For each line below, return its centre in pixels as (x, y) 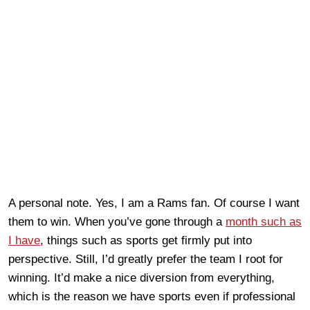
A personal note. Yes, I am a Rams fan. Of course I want (154, 203)
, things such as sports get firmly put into (146, 240)
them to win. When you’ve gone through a (117, 221)
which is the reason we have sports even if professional (152, 296)
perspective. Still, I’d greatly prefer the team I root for (146, 259)
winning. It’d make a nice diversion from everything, (142, 277)
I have (24, 240)
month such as (264, 221)
